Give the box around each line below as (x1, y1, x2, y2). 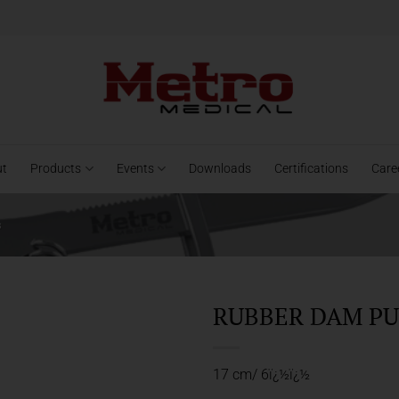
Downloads (188, 160, 251, 176)
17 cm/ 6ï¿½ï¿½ (213, 366, 310, 384)
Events (116, 160, 154, 176)
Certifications (273, 160, 348, 176)
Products (30, 160, 82, 176)
